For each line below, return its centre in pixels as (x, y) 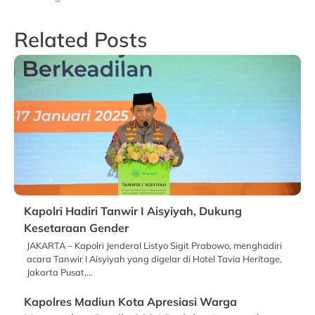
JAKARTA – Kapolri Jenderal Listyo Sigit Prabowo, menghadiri (154, 245)
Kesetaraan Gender (76, 227)
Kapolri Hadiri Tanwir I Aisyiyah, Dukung (133, 211)
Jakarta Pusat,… (60, 272)
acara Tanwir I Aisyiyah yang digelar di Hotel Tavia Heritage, (154, 258)
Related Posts (81, 39)
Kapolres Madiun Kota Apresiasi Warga (130, 301)
